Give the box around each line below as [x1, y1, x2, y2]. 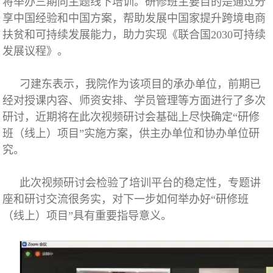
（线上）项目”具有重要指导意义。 [2, 210, 172, 222]
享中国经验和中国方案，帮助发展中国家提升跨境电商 [2, 12, 266, 24]
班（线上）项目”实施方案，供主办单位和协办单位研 [2, 127, 260, 140]
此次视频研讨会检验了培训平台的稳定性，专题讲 [19, 177, 261, 189]
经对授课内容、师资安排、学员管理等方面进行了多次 [2, 94, 266, 107]
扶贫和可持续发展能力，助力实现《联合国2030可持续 [2, 29, 266, 41]
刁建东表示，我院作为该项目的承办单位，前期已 [19, 78, 261, 90]
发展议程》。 [2, 45, 69, 57]
